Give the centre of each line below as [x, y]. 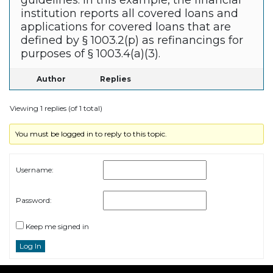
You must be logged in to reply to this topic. [91, 134]
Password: [34, 200]
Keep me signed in [57, 227]
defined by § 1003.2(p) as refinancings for [132, 41]
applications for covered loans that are [126, 27]
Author [51, 79]
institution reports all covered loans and [129, 14]
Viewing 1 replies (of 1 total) [56, 108]
